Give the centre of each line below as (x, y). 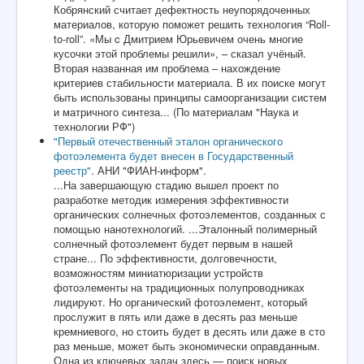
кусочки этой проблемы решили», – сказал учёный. (180, 54)
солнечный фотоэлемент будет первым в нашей (173, 244)
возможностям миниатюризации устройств (158, 273)
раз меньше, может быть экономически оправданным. (187, 346)
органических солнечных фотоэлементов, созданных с (190, 214)
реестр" (72, 171)
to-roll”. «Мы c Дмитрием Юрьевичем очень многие (178, 39)
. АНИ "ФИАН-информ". (149, 171)
